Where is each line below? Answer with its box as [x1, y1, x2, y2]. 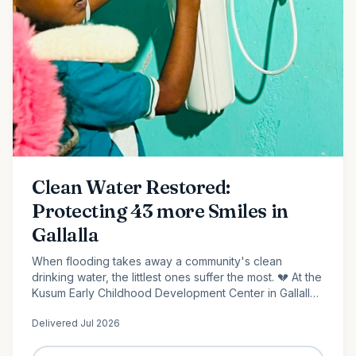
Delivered [32, 316, 80, 329]
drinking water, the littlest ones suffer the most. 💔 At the [32, 269, 322, 284]
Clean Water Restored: [32, 175, 230, 199]
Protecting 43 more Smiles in [32, 199, 288, 222]
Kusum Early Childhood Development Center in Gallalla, [32, 285, 319, 300]
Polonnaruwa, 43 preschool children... [32, 301, 229, 315]
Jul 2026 [80, 316, 120, 329]
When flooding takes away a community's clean [32, 253, 282, 268]
